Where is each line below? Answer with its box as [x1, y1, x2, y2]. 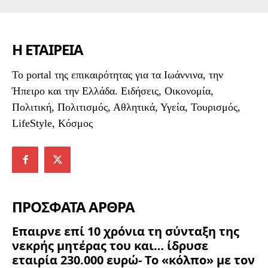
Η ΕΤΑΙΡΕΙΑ [12, 39, 83, 59]
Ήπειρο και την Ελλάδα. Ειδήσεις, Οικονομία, [12, 85, 214, 97]
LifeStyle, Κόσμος [12, 117, 93, 129]
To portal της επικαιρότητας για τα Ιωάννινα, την [12, 69, 223, 81]
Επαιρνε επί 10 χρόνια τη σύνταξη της [12, 223, 239, 240]
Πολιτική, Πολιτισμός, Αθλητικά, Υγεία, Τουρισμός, [12, 101, 240, 113]
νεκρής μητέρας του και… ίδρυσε [12, 237, 208, 254]
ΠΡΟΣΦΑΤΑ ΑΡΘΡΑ [12, 197, 135, 217]
